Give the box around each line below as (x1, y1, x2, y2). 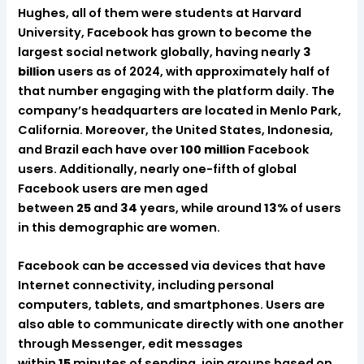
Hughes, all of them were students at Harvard (18, 5, 302, 22)
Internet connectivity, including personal (18, 277, 275, 294)
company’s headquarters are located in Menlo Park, (18, 102, 342, 119)
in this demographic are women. (18, 219, 221, 236)
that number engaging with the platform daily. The (18, 83, 336, 100)
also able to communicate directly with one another (18, 316, 344, 333)
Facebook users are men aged (18, 180, 209, 197)
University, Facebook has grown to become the (18, 24, 313, 41)
